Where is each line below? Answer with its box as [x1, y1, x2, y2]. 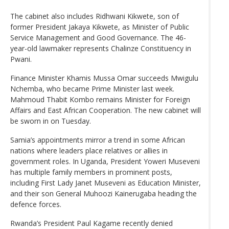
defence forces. [10, 199, 61, 209]
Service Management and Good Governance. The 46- [10, 32, 186, 42]
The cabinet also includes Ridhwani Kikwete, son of [10, 11, 179, 21]
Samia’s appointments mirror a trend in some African [10, 134, 185, 145]
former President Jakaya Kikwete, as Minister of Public [10, 21, 189, 32]
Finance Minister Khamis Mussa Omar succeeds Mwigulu [10, 73, 198, 83]
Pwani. [10, 54, 32, 64]
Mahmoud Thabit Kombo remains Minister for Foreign [10, 94, 190, 104]
